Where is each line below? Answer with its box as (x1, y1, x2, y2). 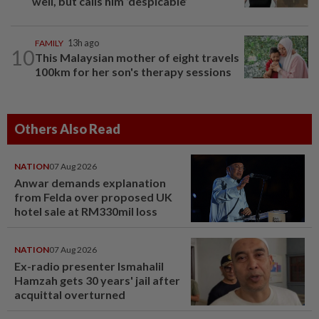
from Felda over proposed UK (14, 190, 172, 204)
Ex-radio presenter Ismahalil (14, 259, 164, 273)
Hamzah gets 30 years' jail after (14, 273, 180, 288)
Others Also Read (14, 121, 120, 137)
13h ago (68, 38, 99, 49)
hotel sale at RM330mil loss (14, 204, 157, 219)
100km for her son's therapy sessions (35, 65, 231, 79)
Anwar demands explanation (14, 176, 166, 190)
